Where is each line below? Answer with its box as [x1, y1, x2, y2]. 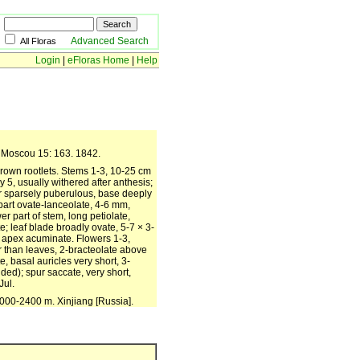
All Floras [20, 36, 71, 46]
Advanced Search [71, 35, 149, 47]
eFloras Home [67, 55, 129, 66]
